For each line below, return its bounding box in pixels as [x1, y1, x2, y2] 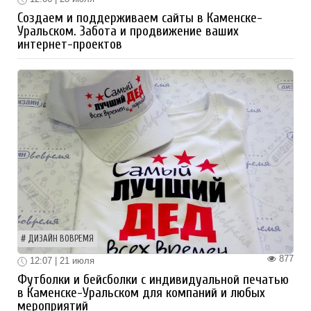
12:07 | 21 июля [27, 255, 94, 266]
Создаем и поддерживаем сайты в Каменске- [17, 10, 262, 26]
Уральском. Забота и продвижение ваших [17, 23, 239, 39]
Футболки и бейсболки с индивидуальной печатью [17, 271, 289, 287]
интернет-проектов [17, 36, 122, 52]
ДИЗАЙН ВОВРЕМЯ [28, 233, 94, 244]
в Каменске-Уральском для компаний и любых [17, 285, 265, 301]
